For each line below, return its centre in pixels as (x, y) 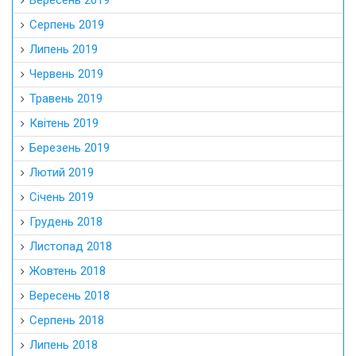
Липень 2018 (64, 344)
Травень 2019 (66, 98)
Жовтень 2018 (68, 271)
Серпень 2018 (67, 320)
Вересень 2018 (70, 295)
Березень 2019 (70, 147)
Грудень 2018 (66, 221)
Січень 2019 (62, 197)
